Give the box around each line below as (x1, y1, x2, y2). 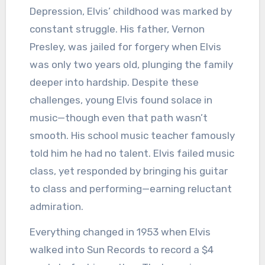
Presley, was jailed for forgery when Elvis (29, 41, 221, 53)
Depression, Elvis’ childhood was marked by (29, 5, 232, 18)
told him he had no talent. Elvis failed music (29, 147, 234, 160)
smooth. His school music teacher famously (29, 130, 235, 142)
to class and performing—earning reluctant (29, 183, 232, 195)
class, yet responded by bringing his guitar (29, 165, 228, 177)
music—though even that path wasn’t (29, 112, 208, 124)
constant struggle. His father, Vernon (29, 23, 205, 35)
